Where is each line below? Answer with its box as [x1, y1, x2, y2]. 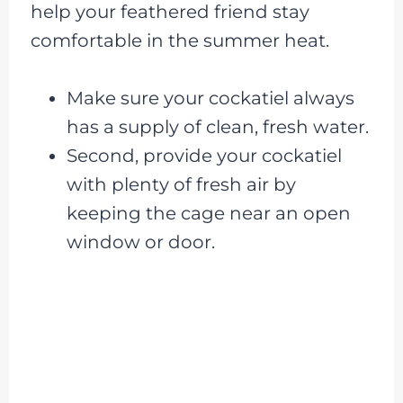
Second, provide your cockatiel [66, 145, 342, 167]
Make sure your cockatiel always [66, 87, 354, 110]
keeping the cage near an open [66, 202, 351, 225]
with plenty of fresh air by [66, 174, 296, 196]
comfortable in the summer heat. [30, 30, 329, 52]
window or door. [66, 231, 215, 254]
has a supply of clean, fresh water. [66, 116, 369, 139]
